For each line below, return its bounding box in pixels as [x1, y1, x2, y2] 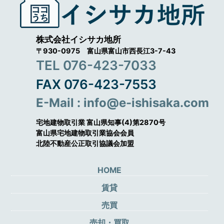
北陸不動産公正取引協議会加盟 [36, 138, 134, 147]
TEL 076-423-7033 [36, 57, 157, 73]
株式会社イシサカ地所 [36, 33, 121, 44]
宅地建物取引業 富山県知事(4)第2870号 [36, 117, 166, 126]
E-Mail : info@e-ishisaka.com [36, 95, 209, 110]
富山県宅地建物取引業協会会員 [36, 128, 134, 137]
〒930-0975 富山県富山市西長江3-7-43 [36, 46, 176, 55]
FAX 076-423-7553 [36, 76, 157, 92]
